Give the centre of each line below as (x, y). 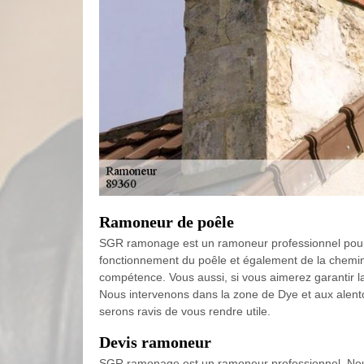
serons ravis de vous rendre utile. (185, 311)
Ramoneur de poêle (167, 222)
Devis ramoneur (155, 342)
